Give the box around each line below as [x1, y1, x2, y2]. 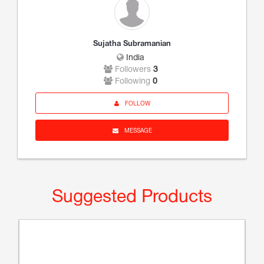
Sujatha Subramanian [93, 41, 171, 48]
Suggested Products [52, 190, 212, 206]
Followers [112, 66, 151, 74]
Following [113, 78, 150, 85]
